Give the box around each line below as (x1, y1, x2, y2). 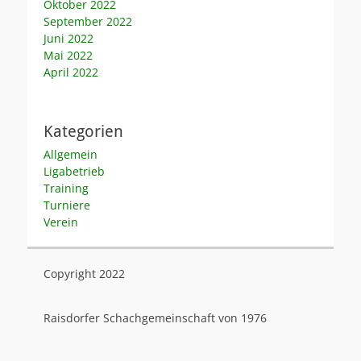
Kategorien (44, 121, 123, 141)
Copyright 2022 (44, 265, 125, 281)
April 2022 (44, 64, 98, 80)
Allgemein (44, 146, 98, 162)
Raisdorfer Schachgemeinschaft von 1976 (44, 309, 267, 326)
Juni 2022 (44, 30, 93, 46)
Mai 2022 (44, 47, 93, 63)
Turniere (44, 197, 90, 213)
